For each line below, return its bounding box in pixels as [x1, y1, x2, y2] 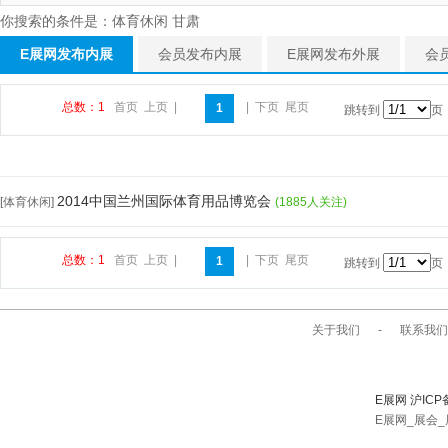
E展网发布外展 [287, 46, 380, 62]
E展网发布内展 [20, 46, 113, 62]
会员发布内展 [158, 46, 242, 62]
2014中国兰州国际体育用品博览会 [57, 193, 275, 209]
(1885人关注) [275, 195, 347, 209]
